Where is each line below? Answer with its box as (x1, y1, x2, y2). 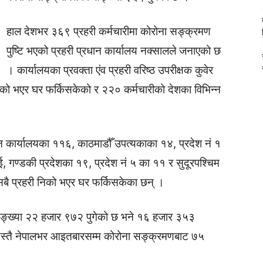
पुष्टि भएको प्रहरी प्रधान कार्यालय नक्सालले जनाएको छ (6, 44, 221, 58)
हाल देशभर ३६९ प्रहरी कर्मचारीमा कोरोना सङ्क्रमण (6, 25, 211, 38)
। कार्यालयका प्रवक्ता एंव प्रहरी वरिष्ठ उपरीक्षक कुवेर (6, 63, 213, 77)
